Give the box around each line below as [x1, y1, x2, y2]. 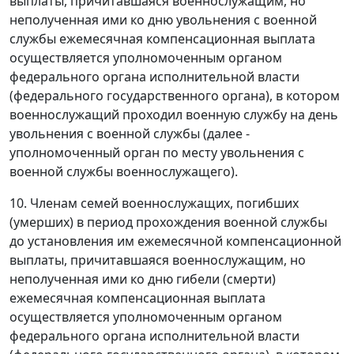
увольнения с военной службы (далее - [9, 125, 250, 143]
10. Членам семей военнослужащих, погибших [9, 194, 299, 213]
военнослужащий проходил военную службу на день [9, 106, 338, 124]
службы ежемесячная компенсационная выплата [9, 30, 315, 48]
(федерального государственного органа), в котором [9, 87, 340, 105]
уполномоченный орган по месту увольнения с [9, 144, 304, 162]
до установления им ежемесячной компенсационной [9, 232, 341, 250]
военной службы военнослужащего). [9, 163, 238, 181]
